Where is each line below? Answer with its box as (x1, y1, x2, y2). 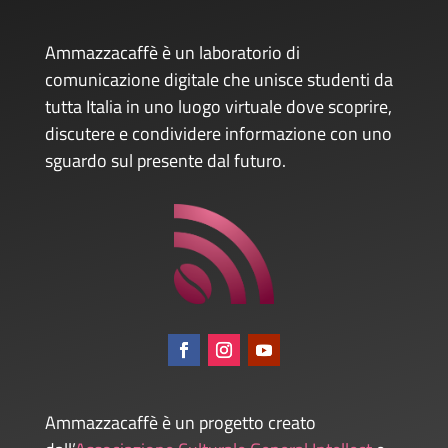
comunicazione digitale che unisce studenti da (44, 65, 393, 93)
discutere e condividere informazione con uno (44, 119, 392, 147)
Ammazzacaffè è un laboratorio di (44, 38, 300, 66)
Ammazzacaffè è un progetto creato (44, 408, 316, 436)
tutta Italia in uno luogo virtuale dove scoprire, (44, 92, 392, 120)
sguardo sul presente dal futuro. (44, 146, 286, 174)
